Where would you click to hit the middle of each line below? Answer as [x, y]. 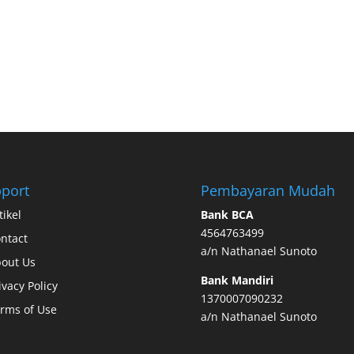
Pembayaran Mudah [267, 190]
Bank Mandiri [237, 280]
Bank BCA [227, 214]
